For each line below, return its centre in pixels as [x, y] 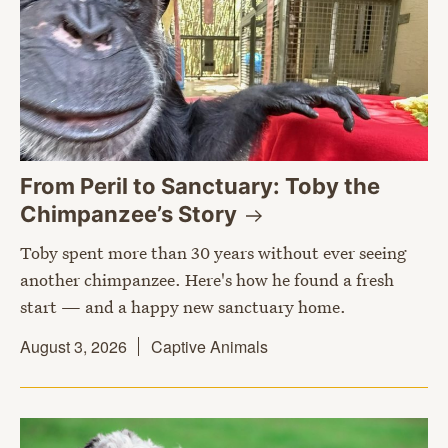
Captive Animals [209, 347]
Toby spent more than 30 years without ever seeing [213, 253]
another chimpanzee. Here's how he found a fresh [207, 280]
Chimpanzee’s [99, 214]
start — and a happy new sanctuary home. [183, 307]
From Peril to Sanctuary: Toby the [200, 186]
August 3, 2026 [73, 347]
